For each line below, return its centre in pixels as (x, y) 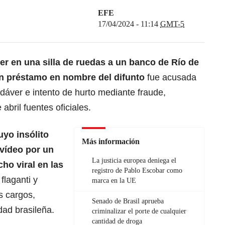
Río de (185, 62)
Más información (111, 141)
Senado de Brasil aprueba (128, 201)
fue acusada (171, 77)
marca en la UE (114, 180)
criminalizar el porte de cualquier (139, 211)
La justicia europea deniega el (134, 160)
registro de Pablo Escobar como (137, 170)
